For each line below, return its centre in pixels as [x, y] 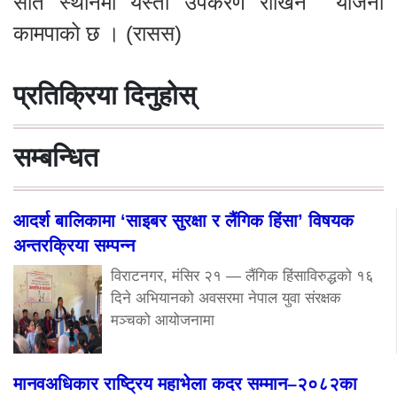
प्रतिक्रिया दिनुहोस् [105, 95]
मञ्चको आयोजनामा [163, 320]
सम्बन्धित [56, 157]
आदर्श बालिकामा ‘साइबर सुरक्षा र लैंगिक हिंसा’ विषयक [183, 220]
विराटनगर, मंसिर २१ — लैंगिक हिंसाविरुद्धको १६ [242, 276]
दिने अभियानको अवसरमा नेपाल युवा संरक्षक [226, 298]
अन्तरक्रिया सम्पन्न [74, 245]
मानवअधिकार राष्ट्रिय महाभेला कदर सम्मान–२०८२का [185, 383]
